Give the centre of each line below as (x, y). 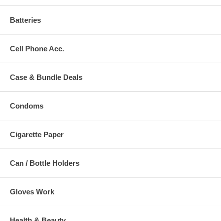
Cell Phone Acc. (37, 48)
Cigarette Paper (37, 134)
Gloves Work (32, 191)
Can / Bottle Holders (45, 163)
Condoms (27, 106)
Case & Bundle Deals (46, 77)
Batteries (25, 20)
